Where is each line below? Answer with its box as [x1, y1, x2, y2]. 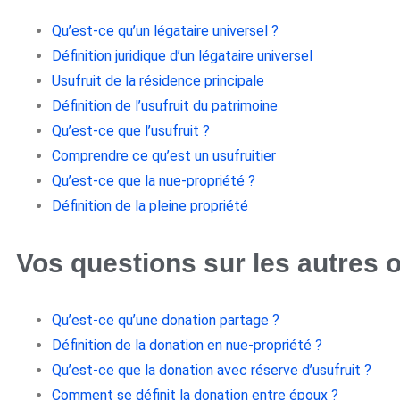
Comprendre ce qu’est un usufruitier [52, 146, 276, 164]
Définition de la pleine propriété [52, 196, 248, 214]
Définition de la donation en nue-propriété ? [52, 336, 322, 354]
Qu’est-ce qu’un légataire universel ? [52, 21, 279, 39]
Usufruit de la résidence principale [52, 71, 264, 89]
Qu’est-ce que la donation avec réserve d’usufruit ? [52, 361, 371, 379]
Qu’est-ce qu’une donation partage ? [52, 311, 279, 329]
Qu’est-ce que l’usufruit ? [52, 121, 210, 139]
